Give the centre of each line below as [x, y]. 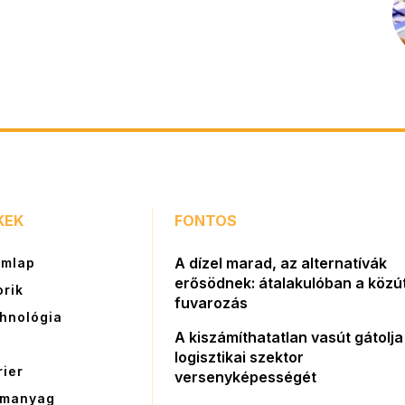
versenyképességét [246, 377]
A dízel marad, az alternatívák [281, 264]
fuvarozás [212, 303]
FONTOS [206, 221]
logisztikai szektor [240, 358]
